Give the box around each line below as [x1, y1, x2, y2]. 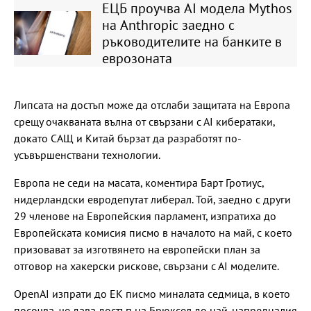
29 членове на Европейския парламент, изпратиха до [14, 208, 276, 223]
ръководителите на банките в [101, 32, 282, 51]
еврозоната [101, 49, 172, 67]
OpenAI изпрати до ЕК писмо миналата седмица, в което [14, 286, 290, 301]
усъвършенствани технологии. [14, 147, 160, 162]
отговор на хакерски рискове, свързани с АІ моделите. [14, 258, 279, 273]
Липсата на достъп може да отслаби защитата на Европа [14, 97, 290, 112]
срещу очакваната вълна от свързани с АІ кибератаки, [14, 114, 275, 128]
